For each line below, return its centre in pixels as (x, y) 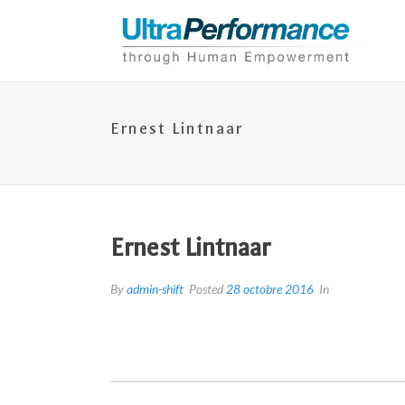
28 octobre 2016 (270, 289)
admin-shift (155, 289)
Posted (206, 289)
